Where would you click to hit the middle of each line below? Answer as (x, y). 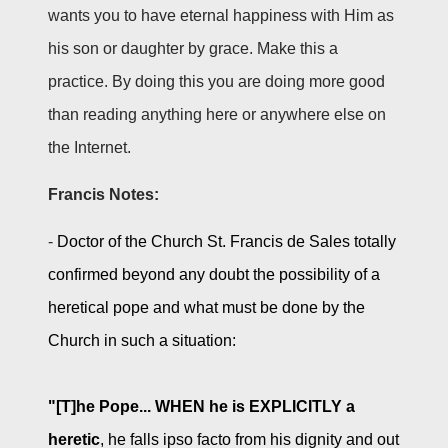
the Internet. (89, 147)
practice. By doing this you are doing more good (216, 81)
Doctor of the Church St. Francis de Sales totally (226, 241)
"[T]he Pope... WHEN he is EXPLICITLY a (201, 406)
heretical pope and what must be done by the (206, 307)
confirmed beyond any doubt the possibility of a (214, 274)
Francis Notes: (103, 194)
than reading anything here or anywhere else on (217, 114)
